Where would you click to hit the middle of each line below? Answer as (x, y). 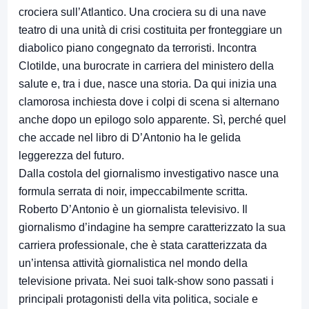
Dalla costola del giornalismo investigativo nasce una (149, 174)
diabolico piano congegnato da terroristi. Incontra (138, 48)
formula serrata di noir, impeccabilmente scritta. (133, 192)
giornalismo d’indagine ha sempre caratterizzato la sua (152, 228)
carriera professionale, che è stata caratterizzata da (143, 246)
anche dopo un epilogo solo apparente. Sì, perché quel (152, 120)
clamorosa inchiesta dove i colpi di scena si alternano (149, 102)
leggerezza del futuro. (71, 156)
